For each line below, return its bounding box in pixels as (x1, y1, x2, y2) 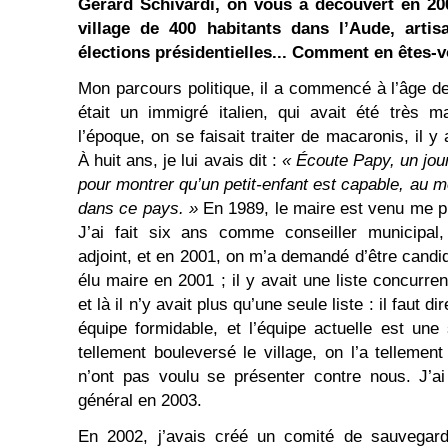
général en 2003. (78, 391, 202, 410)
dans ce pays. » (78, 199, 198, 218)
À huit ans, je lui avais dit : (78, 151, 282, 170)
